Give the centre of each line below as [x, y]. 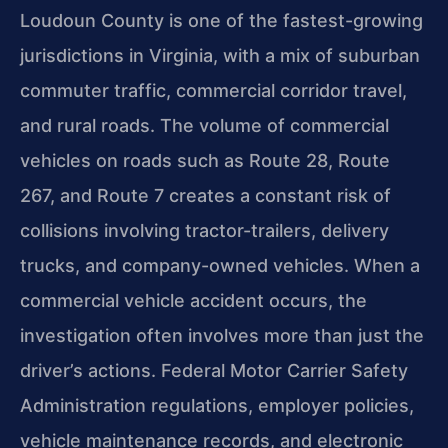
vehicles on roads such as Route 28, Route [205, 161]
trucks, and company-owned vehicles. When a [220, 266]
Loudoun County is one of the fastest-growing [221, 21]
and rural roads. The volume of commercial [204, 126]
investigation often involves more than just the [222, 336]
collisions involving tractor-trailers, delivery [204, 231]
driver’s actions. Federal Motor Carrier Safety [214, 371]
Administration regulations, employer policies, [217, 406]
